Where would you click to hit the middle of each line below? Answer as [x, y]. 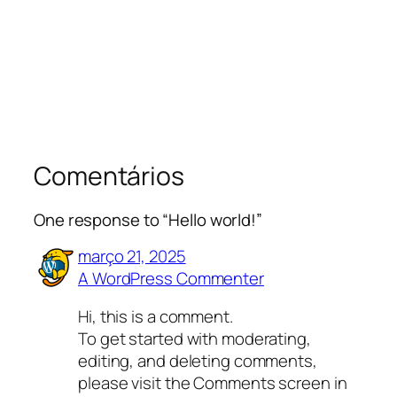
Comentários [109, 175]
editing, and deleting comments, [198, 361]
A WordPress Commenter [171, 278]
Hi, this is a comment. [156, 317]
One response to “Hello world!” [148, 220]
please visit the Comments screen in [213, 383]
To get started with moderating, [195, 339]
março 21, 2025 [132, 256]
